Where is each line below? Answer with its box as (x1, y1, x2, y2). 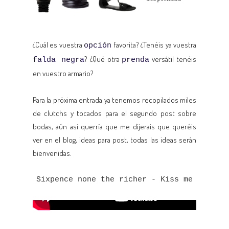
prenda (122, 55, 150, 64)
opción (84, 41, 112, 50)
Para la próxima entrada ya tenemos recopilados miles (33, 95, 196, 105)
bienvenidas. (33, 148, 72, 158)
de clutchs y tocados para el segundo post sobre (33, 108, 196, 118)
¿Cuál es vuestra (33, 39, 84, 50)
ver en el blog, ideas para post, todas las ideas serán (33, 134, 196, 145)
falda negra (33, 55, 84, 64)
